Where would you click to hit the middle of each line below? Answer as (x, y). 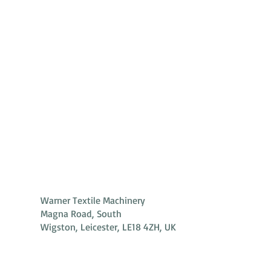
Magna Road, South (81, 214)
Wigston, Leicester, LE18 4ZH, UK (108, 227)
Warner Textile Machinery (93, 200)
